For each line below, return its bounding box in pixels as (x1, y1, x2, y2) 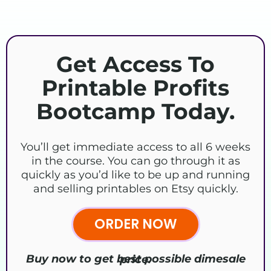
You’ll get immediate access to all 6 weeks (21, 140, 250, 154)
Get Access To (56, 51, 215, 78)
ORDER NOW (94, 215, 177, 234)
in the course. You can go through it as (31, 154, 240, 168)
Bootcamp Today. (36, 98, 235, 125)
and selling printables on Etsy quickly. (33, 182, 238, 196)
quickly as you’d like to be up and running (21, 168, 250, 182)
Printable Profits (42, 74, 229, 102)
